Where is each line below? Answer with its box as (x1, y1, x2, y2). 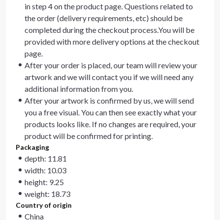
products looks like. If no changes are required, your (25, 119, 196, 129)
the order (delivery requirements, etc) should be (25, 13, 183, 23)
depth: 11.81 (25, 154, 67, 163)
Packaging (16, 143, 49, 151)
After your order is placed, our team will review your (25, 60, 197, 70)
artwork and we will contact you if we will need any (25, 72, 193, 82)
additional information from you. (25, 84, 133, 93)
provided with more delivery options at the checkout (25, 37, 199, 46)
